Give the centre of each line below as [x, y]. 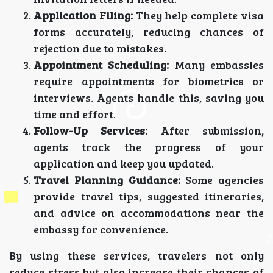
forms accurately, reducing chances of [149, 32]
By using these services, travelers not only [136, 255]
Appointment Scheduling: [101, 65]
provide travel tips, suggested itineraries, [149, 196]
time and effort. [75, 114]
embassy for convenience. [101, 229]
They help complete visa [198, 15]
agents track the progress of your [149, 147]
